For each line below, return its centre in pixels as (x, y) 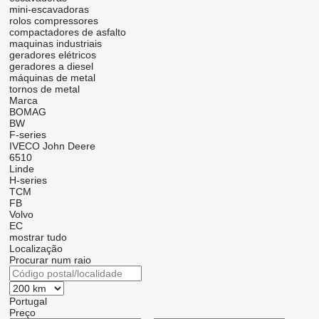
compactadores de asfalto (67, 32)
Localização (36, 249)
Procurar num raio (50, 260)
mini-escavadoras (49, 10)
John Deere (69, 146)
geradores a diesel (51, 67)
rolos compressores (53, 21)
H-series (28, 181)
